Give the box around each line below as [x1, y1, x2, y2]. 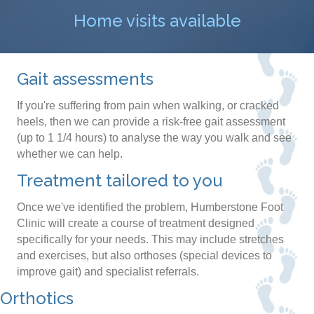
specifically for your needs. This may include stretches [17, 233, 284, 246]
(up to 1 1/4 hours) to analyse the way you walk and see [17, 132, 292, 144]
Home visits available [73, 11, 241, 32]
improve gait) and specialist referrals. [17, 266, 199, 278]
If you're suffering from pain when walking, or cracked [17, 100, 279, 112]
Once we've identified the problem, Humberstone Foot [17, 201, 283, 214]
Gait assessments [17, 69, 153, 90]
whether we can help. [17, 148, 123, 161]
